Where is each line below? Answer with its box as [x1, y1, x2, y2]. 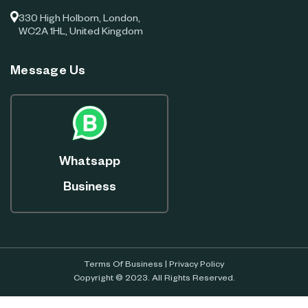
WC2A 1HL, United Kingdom [19, 27, 143, 39]
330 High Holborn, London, [19, 14, 140, 26]
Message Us [10, 65, 86, 80]
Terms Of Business [84, 261, 163, 271]
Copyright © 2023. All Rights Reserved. [73, 274, 235, 285]
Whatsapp [58, 156, 120, 170]
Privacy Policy [169, 261, 224, 271]
